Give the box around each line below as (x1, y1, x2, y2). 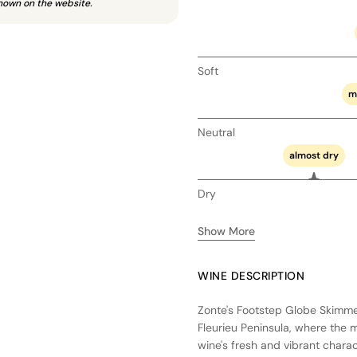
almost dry (289, 149, 339, 162)
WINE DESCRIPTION (198, 269, 304, 283)
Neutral (198, 125, 235, 139)
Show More (198, 224, 255, 238)
